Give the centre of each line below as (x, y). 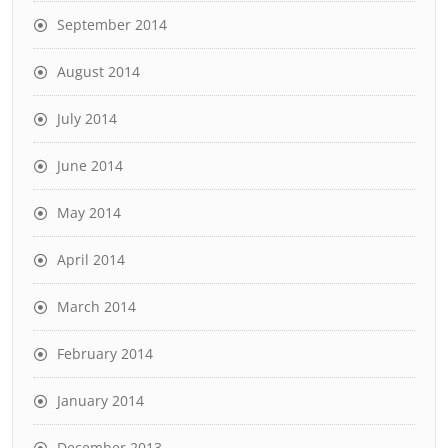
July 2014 (87, 118)
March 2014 (96, 306)
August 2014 (98, 71)
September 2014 (112, 24)
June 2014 (90, 165)
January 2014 (100, 400)
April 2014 (91, 259)
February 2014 (105, 353)
